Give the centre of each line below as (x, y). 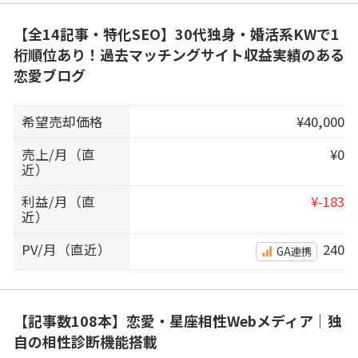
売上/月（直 (59, 154)
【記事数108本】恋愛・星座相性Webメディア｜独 (177, 321)
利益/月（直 (59, 202)
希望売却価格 (63, 122)
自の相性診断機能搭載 (85, 342)
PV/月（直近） (67, 249)
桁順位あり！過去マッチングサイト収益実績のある (179, 55)
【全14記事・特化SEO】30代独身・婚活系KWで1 (176, 34)
